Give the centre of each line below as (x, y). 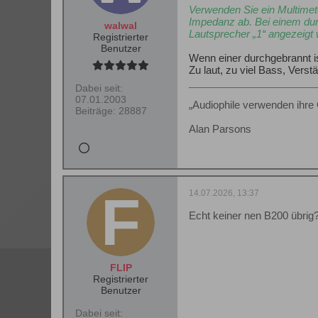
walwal (121, 26)
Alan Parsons (220, 129)
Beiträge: (95, 111)
